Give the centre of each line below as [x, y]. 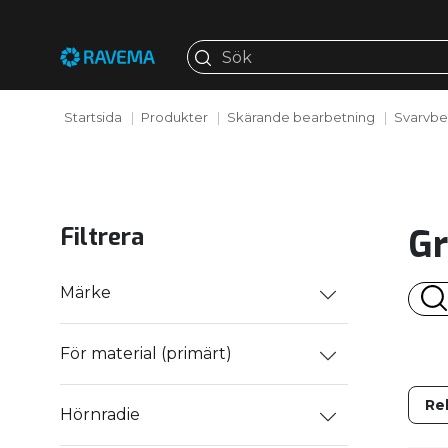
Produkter [174, 116]
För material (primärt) [146, 354]
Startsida [92, 116]
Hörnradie [100, 415]
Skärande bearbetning [300, 116]
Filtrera [102, 236]
